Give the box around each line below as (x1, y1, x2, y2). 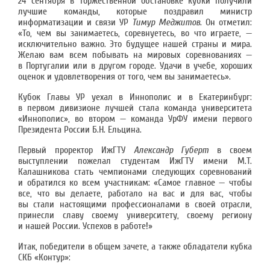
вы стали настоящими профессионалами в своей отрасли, (18, 199, 252, 210)
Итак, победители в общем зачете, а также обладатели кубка (18, 241, 252, 252)
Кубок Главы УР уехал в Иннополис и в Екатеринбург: (18, 92, 252, 102)
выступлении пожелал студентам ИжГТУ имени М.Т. (18, 155, 252, 166)
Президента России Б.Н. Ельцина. (18, 124, 142, 135)
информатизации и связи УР (18, 17, 132, 28)
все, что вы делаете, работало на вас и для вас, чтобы (18, 188, 252, 199)
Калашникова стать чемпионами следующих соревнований (18, 166, 252, 177)
